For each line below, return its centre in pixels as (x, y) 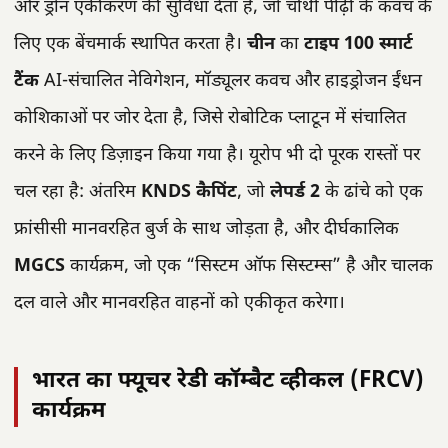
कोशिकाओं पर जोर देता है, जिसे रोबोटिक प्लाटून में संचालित (210, 118)
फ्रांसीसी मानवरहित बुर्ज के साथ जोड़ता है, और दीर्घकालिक (206, 229)
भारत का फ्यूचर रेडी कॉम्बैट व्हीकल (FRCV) (228, 381)
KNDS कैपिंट (189, 192)
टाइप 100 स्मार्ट (358, 44)
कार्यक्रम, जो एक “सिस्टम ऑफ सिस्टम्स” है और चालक (249, 266)
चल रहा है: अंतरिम (77, 192)
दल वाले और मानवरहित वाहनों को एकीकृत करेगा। (179, 303)
